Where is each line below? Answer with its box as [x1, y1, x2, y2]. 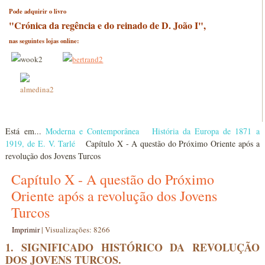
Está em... [5, 125, 46, 137]
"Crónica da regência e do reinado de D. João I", [9, 18, 206, 32]
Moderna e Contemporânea [45, 125, 139, 137]
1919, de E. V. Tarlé [5, 138, 76, 149]
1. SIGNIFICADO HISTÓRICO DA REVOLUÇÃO [5, 240, 260, 255]
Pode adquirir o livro [9, 6, 67, 16]
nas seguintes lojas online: [9, 35, 80, 46]
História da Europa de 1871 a [152, 125, 260, 137]
